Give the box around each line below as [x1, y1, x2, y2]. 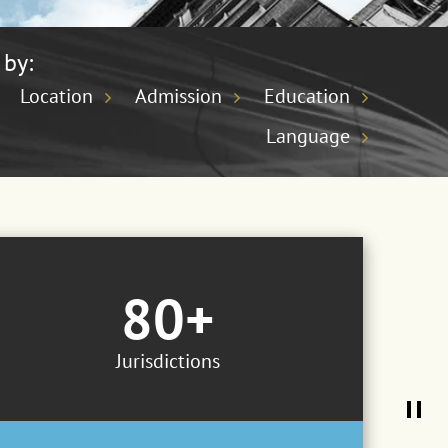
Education [263, 82, 350, 109]
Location [19, 82, 93, 109]
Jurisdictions [115, 348, 220, 374]
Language [265, 122, 350, 149]
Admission [134, 82, 222, 109]
